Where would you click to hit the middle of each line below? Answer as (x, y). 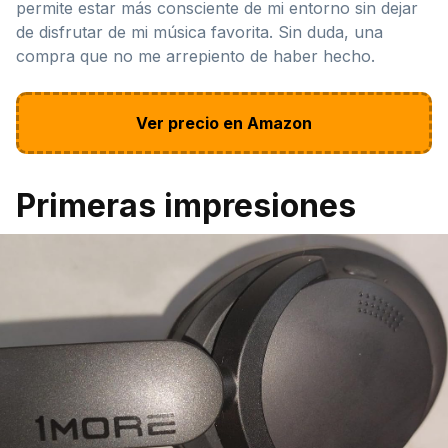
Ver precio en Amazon (224, 122)
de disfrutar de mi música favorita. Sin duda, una (199, 31)
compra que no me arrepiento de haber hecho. (195, 55)
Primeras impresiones (186, 205)
